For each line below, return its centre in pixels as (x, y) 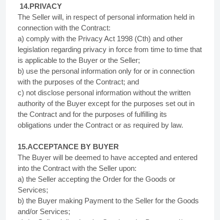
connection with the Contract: (64, 28)
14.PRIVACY (40, 6)
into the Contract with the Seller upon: (77, 168)
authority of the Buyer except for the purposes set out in (106, 103)
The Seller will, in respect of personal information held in (106, 17)
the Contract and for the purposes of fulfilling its (92, 114)
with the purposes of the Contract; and (78, 82)
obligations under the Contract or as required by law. (100, 125)
